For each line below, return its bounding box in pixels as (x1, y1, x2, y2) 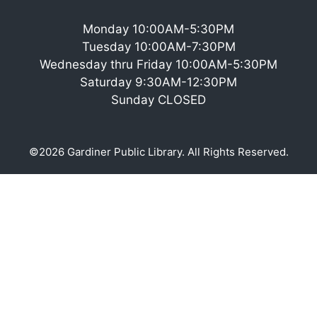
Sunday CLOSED (111, 92, 206, 107)
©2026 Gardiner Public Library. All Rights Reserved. (28, 144, 289, 158)
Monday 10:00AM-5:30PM (83, 21, 234, 36)
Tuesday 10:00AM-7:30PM (81, 39, 236, 54)
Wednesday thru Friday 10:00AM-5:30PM (40, 57, 277, 71)
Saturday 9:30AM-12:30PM (80, 74, 237, 89)
